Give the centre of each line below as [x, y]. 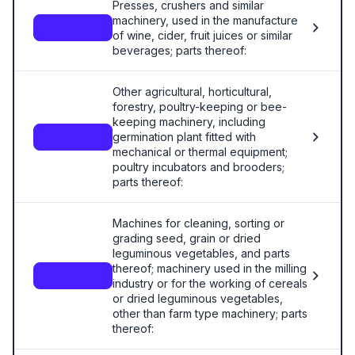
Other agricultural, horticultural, [192, 92]
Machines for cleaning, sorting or [198, 223]
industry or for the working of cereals [210, 283]
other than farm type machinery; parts [210, 313]
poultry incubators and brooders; [198, 167]
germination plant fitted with [184, 137]
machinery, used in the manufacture [205, 20]
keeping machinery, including [189, 122]
